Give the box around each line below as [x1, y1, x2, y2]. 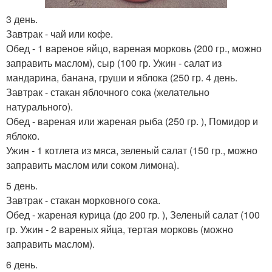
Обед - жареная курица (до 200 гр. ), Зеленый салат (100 [6, 208, 260, 222]
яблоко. [6, 129, 39, 143]
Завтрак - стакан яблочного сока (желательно [6, 85, 209, 99]
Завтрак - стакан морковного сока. [6, 193, 160, 207]
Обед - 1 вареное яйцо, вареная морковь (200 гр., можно [6, 41, 262, 55]
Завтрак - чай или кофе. [6, 27, 113, 41]
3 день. [6, 12, 38, 26]
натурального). [6, 100, 73, 114]
